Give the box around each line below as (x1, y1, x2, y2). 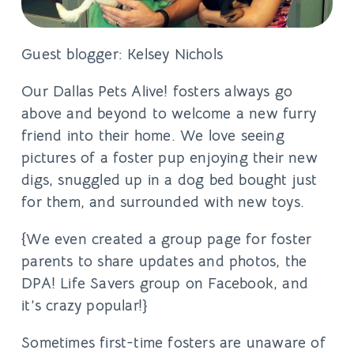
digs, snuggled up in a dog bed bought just (21, 169, 318, 190)
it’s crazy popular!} (21, 295, 148, 315)
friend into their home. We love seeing (21, 125, 284, 145)
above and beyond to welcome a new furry (21, 103, 316, 123)
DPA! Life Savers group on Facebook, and (21, 273, 308, 293)
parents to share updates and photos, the (21, 250, 307, 271)
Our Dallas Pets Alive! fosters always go (21, 81, 293, 101)
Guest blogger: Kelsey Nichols (21, 43, 223, 64)
